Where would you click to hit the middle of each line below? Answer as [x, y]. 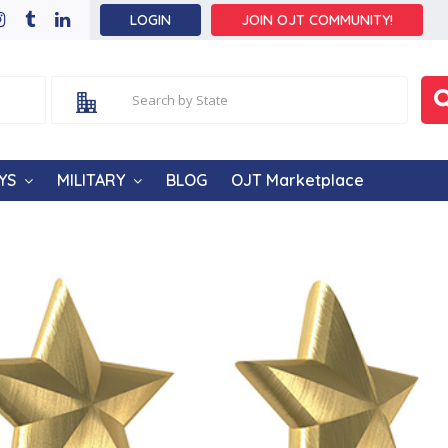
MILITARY [90, 180]
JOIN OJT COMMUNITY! [317, 20]
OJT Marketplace [297, 180]
